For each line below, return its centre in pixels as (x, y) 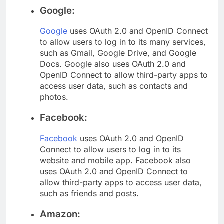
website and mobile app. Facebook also (115, 160)
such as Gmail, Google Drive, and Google (118, 53)
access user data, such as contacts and (114, 86)
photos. (54, 97)
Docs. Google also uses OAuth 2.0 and (113, 64)
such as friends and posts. (89, 193)
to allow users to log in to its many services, (123, 42)
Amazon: (60, 214)
